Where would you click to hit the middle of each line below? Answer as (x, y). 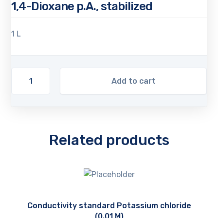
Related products (109, 140)
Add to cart (133, 81)
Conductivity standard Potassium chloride (109, 206)
